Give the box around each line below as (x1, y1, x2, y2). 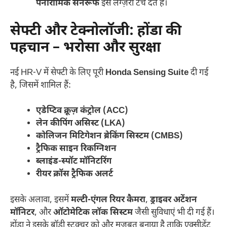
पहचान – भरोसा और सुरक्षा (10, 39, 161, 57)
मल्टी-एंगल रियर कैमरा (71, 194, 145, 206)
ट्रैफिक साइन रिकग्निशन (36, 143, 117, 155)
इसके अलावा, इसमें (10, 194, 71, 206)
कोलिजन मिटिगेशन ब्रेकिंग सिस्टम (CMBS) (36, 131, 183, 142)
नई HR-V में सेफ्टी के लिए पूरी (10, 67, 105, 79)
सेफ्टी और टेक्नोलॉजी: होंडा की (10, 22, 181, 41)
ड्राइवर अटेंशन (150, 194, 197, 206)
